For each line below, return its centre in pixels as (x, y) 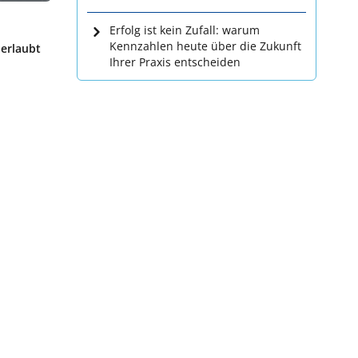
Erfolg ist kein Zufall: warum (185, 30)
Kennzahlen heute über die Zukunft (205, 46)
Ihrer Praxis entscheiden (175, 62)
